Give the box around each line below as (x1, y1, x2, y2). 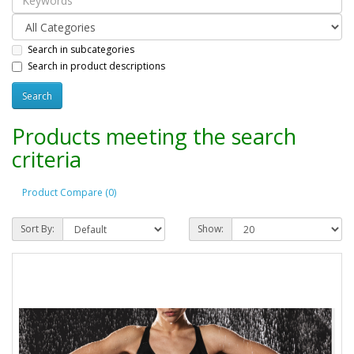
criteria (12, 145, 81, 175)
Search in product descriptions (28, 59, 165, 73)
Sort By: (21, 222, 55, 236)
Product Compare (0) (22, 185, 116, 199)
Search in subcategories (28, 42, 134, 56)
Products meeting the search (12, 122, 296, 152)
